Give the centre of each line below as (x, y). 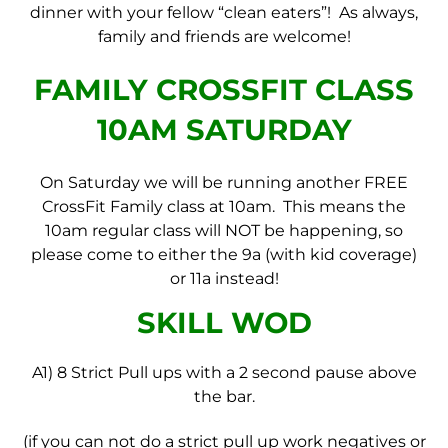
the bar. (224, 397)
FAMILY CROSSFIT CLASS (224, 89)
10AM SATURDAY (224, 129)
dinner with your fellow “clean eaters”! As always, (224, 12)
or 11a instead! (224, 278)
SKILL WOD (224, 323)
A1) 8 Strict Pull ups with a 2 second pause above (224, 373)
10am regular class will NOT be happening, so (224, 230)
